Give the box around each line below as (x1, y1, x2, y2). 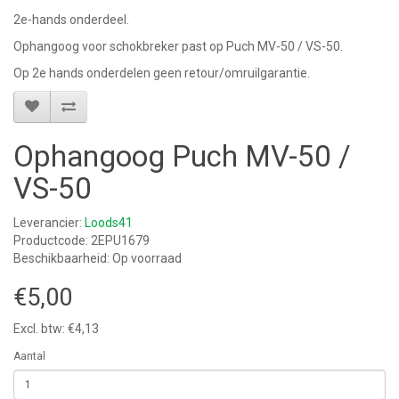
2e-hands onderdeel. (13, 12, 129, 28)
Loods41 (85, 216, 133, 231)
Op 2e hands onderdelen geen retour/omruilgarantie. (13, 66, 313, 81)
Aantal (13, 350, 45, 363)
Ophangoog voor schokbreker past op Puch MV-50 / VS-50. (13, 39, 346, 54)
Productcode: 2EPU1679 (13, 233, 150, 248)
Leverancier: (13, 216, 85, 231)
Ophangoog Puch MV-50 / (13, 139, 351, 175)
